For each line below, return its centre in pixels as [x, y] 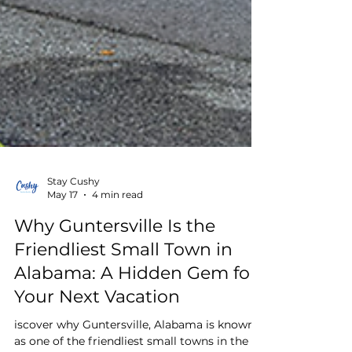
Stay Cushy [73, 219]
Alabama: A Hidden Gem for [136, 311]
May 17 [62, 232]
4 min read [117, 232]
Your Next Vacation [97, 334]
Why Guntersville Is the [115, 264]
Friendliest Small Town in [123, 287]
